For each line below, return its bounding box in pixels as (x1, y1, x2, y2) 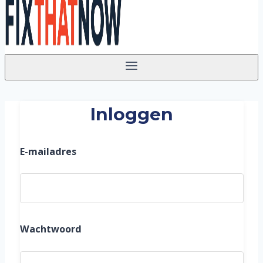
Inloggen (90, 103, 173, 124)
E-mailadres (19, 144, 76, 158)
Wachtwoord (19, 222, 82, 236)
